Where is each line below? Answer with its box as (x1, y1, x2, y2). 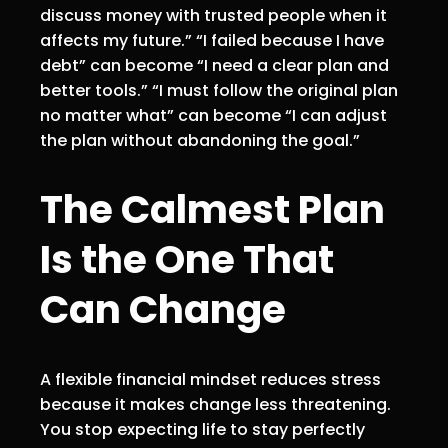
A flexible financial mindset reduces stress (40, 368, 381, 392)
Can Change (40, 281, 286, 337)
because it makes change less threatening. (40, 393, 391, 417)
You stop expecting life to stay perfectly (40, 418, 365, 442)
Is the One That (40, 231, 334, 287)
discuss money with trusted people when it (40, 3, 387, 27)
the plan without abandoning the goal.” (40, 128, 360, 152)
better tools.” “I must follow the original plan (40, 78, 398, 102)
